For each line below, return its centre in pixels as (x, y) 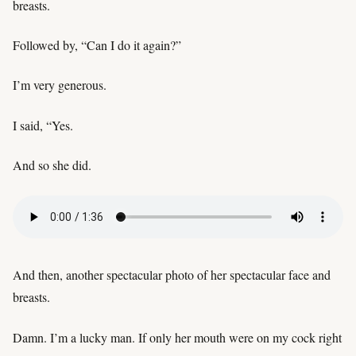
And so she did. (52, 165)
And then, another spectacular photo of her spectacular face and (172, 275)
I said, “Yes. (43, 125)
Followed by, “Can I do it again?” (97, 45)
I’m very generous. (60, 85)
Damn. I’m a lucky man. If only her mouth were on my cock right (177, 337)
